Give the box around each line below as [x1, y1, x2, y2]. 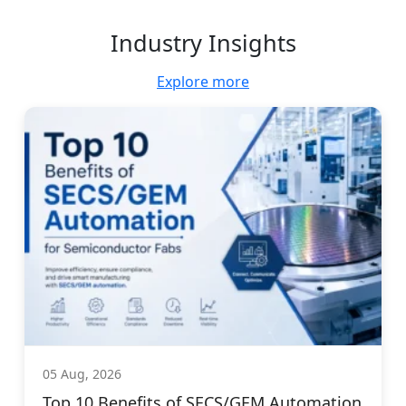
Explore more [157, 72, 249, 92]
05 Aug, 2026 [43, 365, 121, 383]
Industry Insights [110, 27, 296, 59]
